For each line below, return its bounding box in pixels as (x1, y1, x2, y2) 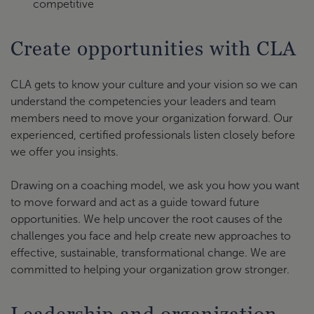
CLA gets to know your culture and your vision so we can (11, 78, 297, 90)
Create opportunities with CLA (11, 37, 296, 60)
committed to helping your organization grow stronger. (11, 264, 289, 275)
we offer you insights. (11, 146, 118, 158)
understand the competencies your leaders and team (11, 95, 276, 107)
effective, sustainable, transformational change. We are (11, 247, 286, 259)
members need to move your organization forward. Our (11, 112, 293, 124)
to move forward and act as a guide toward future (11, 196, 259, 208)
